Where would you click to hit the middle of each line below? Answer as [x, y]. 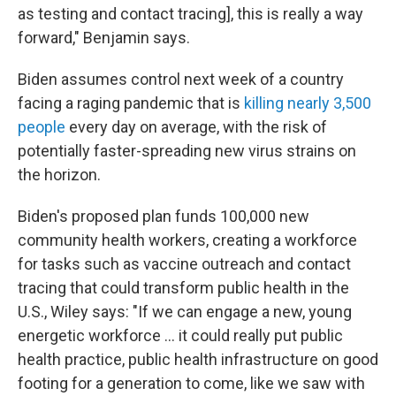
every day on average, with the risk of [196, 126]
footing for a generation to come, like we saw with [191, 383]
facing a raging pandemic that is [131, 103]
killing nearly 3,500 [308, 103]
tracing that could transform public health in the [183, 287]
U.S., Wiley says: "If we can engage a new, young [185, 311]
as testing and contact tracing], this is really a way [190, 13]
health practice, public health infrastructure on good [198, 359]
